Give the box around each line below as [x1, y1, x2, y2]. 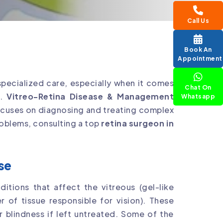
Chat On [185, 84, 212, 91]
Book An [184, 46, 212, 53]
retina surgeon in [101, 117, 174, 128]
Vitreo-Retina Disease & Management [6, 91, 174, 102]
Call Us [187, 17, 210, 24]
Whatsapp [181, 93, 215, 100]
